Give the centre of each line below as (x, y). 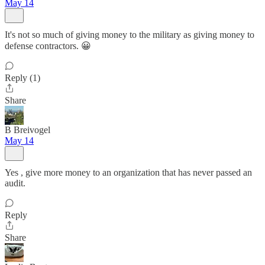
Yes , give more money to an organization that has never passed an (128, 172)
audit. (15, 183)
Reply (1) (22, 78)
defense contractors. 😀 (48, 46)
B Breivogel (28, 130)
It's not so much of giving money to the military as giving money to (130, 35)
